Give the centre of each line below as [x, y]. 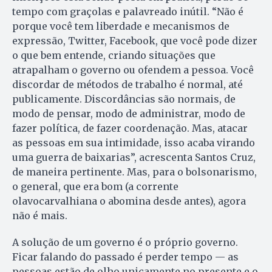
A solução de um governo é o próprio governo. [125, 242]
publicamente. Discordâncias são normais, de [124, 99]
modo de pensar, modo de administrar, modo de [129, 113]
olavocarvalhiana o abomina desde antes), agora [129, 201]
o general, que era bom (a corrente [95, 186]
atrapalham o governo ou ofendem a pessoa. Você [133, 70]
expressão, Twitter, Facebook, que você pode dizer [135, 40]
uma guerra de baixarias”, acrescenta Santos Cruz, [134, 157]
